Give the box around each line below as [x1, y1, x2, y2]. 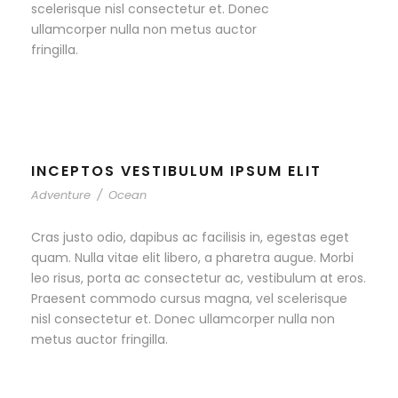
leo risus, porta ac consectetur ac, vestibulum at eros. [31, 269, 366, 287]
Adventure [31, 187, 91, 203]
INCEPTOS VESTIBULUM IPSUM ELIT [31, 161, 322, 181]
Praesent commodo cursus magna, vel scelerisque [31, 290, 347, 307]
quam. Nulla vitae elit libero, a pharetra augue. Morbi [31, 249, 354, 267]
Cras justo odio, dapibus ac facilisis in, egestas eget [31, 228, 349, 246]
